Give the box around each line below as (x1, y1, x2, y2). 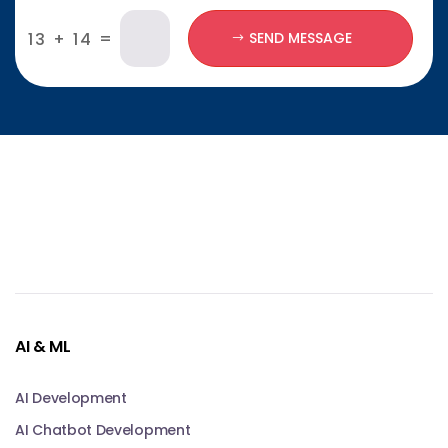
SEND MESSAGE (249, 27, 352, 48)
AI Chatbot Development (15, 419, 191, 440)
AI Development (15, 387, 127, 408)
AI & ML (15, 334, 71, 358)
